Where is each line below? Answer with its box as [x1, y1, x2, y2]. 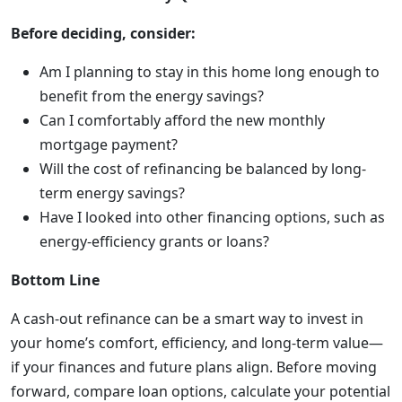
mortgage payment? [39, 135, 178, 154]
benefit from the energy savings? [39, 86, 264, 106]
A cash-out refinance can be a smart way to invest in [11, 309, 363, 328]
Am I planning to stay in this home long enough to [39, 62, 380, 82]
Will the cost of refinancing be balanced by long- [39, 159, 366, 179]
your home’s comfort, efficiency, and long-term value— [11, 333, 383, 353]
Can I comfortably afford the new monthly [39, 110, 325, 130]
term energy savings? [39, 183, 185, 203]
